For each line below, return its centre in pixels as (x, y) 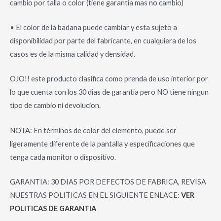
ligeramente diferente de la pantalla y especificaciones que (102, 144)
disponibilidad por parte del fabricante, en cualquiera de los (103, 40)
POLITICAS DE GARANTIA (53, 208)
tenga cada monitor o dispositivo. (63, 157)
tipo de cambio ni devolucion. (55, 106)
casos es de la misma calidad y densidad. (73, 54)
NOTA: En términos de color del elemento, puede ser (93, 130)
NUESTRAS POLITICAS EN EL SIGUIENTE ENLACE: (95, 195)
